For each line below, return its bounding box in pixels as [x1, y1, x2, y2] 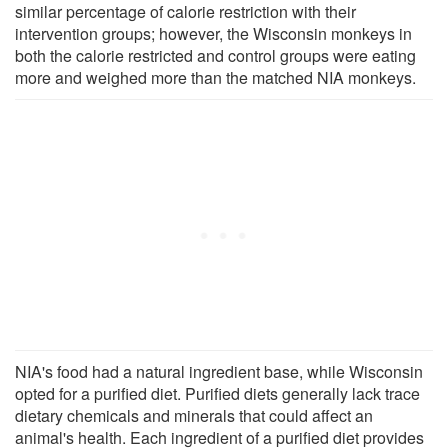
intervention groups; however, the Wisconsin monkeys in [15, 21, 412, 45]
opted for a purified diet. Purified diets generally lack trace [15, 381, 420, 405]
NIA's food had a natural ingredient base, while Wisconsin [15, 359, 423, 383]
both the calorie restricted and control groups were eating [15, 43, 416, 67]
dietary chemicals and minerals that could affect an [15, 403, 373, 427]
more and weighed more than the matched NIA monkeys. [15, 65, 416, 89]
